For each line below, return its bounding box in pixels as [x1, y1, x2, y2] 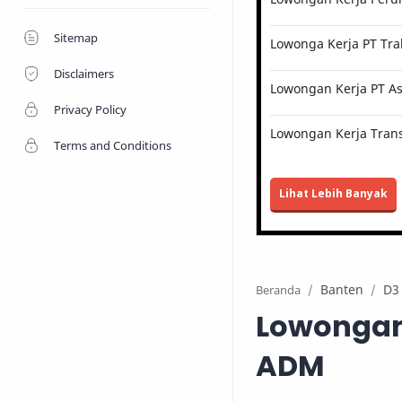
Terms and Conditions [54, 137, 171, 153]
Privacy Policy [54, 101, 127, 118]
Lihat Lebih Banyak [279, 186, 388, 201]
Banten [320, 281, 363, 298]
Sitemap [54, 30, 98, 46]
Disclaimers [54, 66, 114, 82]
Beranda [256, 283, 301, 298]
